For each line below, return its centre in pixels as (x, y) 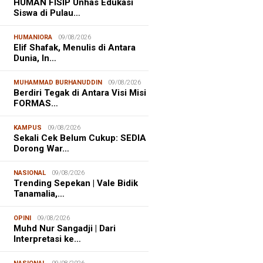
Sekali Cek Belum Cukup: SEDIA (80, 138)
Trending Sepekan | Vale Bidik (76, 183)
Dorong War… (42, 148)
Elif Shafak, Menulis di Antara (75, 47)
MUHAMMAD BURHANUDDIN (58, 82)
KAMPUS (28, 127)
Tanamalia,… (39, 193)
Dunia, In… (35, 58)
